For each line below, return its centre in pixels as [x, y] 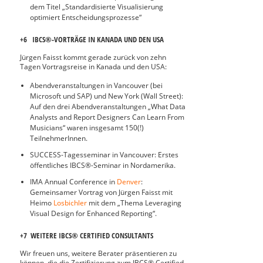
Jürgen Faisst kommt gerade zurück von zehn [93, 57]
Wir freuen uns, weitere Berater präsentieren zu [98, 253]
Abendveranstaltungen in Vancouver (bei [96, 85]
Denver [129, 182]
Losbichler [70, 203]
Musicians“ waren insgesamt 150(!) [87, 128]
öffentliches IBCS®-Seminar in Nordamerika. [103, 165]
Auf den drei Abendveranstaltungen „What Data [108, 107]
